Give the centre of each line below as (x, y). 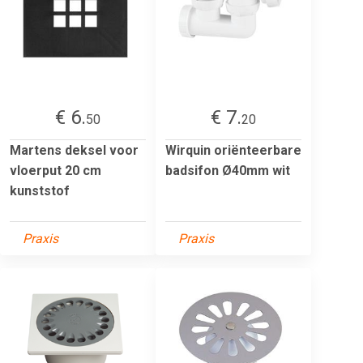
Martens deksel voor (74, 150)
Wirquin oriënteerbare (233, 150)
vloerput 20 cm (56, 170)
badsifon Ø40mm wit (228, 170)
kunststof (40, 190)
